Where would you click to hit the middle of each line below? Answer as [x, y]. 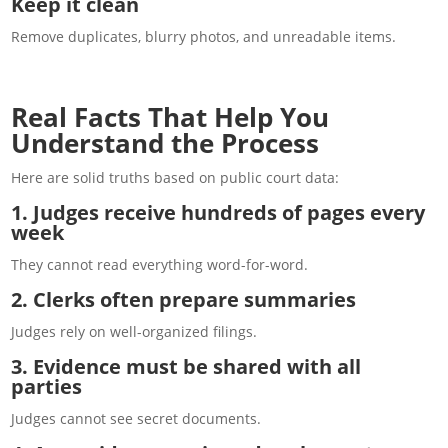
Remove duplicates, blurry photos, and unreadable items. [204, 36]
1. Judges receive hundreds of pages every [218, 212]
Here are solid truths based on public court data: [175, 177]
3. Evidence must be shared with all [186, 366]
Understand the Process [165, 142]
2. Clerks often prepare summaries [184, 299]
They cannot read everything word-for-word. [160, 264]
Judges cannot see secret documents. [136, 418]
